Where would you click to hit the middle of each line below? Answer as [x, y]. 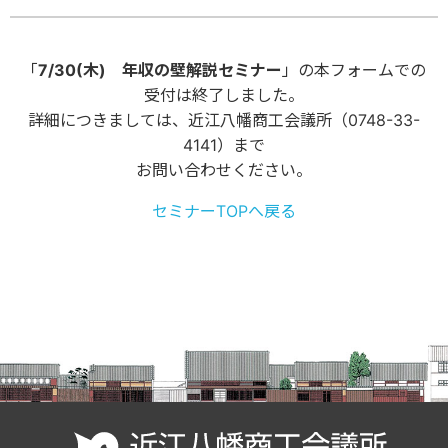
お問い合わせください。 [224, 169]
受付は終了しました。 [224, 94]
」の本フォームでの [354, 69]
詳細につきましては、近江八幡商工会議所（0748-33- [224, 119]
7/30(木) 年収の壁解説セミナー [160, 69]
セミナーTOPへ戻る [224, 210]
